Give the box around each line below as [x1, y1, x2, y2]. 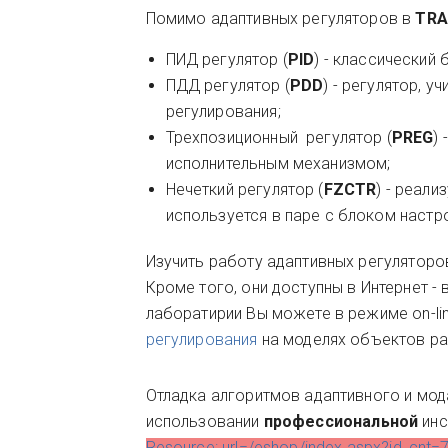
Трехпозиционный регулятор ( [165, 128, 392, 147]
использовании [145, 412, 264, 431]
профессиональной [263, 412, 419, 431]
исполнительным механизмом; [165, 154, 391, 173]
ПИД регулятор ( [165, 50, 288, 69]
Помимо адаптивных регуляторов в [145, 9, 416, 28]
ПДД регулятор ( [165, 76, 290, 95]
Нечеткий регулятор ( [165, 180, 324, 199]
